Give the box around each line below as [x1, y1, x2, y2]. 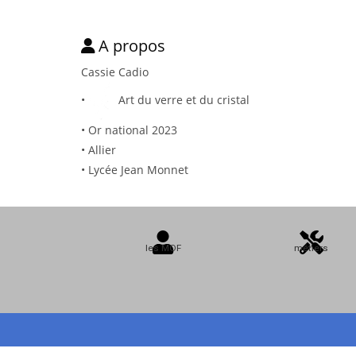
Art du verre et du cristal [112, 91, 250, 107]
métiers [294, 242, 329, 254]
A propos [99, 34, 165, 56]
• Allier [81, 142, 116, 158]
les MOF [145, 242, 181, 254]
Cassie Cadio [81, 64, 149, 79]
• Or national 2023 [81, 122, 177, 138]
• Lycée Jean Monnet [81, 162, 188, 178]
